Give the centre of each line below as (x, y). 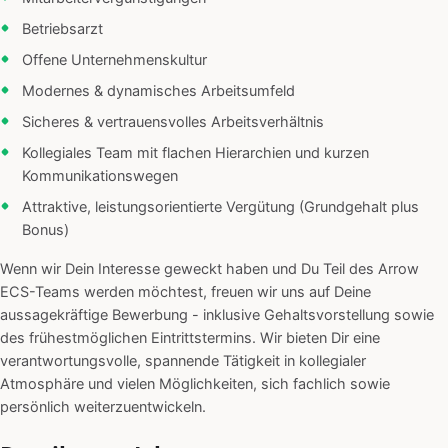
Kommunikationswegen (100, 176)
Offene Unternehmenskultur (114, 60)
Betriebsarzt (62, 29)
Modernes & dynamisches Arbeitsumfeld (158, 91)
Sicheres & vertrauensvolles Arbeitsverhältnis (173, 122)
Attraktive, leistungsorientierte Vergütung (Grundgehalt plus (220, 207)
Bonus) (45, 230)
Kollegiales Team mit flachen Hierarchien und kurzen (195, 153)
